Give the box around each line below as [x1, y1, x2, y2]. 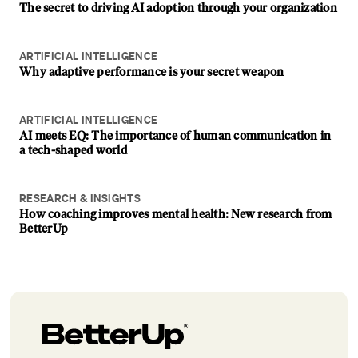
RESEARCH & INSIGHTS [19, 191, 141, 205]
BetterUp [19, 221, 68, 236]
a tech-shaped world [19, 143, 127, 157]
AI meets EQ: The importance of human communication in [19, 129, 332, 143]
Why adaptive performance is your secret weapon [19, 65, 284, 79]
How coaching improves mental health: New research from [19, 207, 332, 221]
